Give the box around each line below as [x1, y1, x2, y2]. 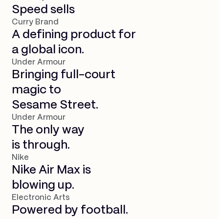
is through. [12, 139, 70, 151]
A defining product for [12, 29, 136, 41]
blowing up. [12, 179, 74, 191]
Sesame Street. [12, 99, 98, 111]
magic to [12, 84, 61, 96]
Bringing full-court [12, 69, 115, 81]
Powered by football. [12, 204, 128, 216]
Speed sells [12, 4, 75, 16]
